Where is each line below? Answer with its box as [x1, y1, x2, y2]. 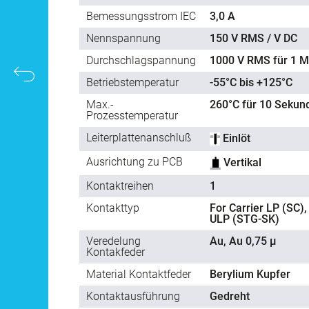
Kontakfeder [86, 246, 145, 259]
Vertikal [221, 156, 261, 170]
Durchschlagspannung [86, 54, 196, 68]
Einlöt [220, 132, 250, 146]
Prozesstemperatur [86, 109, 178, 123]
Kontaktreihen [86, 179, 154, 193]
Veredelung [86, 235, 141, 248]
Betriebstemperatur [86, 76, 179, 90]
